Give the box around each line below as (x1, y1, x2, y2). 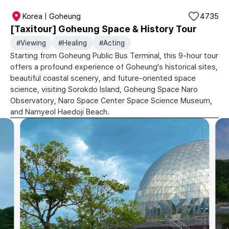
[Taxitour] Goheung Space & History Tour (10, 24, 197, 34)
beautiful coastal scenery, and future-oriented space (10, 74, 196, 83)
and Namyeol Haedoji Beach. (10, 107, 109, 117)
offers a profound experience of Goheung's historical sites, (10, 62, 218, 72)
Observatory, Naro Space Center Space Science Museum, (10, 96, 212, 105)
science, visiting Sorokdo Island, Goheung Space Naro (10, 85, 198, 94)
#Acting (99, 39, 125, 47)
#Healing (58, 39, 87, 47)
